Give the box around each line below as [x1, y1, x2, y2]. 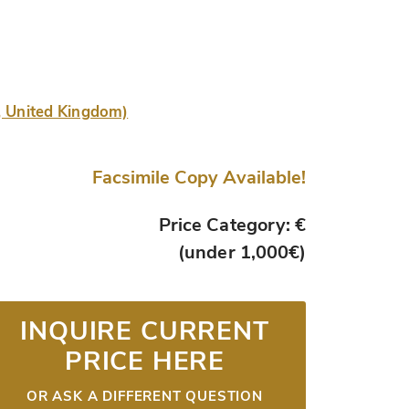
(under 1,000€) [178, 240, 306, 266]
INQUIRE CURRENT [20, 313, 269, 349]
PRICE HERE [64, 343, 225, 379]
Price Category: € [159, 213, 306, 238]
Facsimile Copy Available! [92, 164, 306, 190]
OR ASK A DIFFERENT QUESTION [26, 386, 263, 405]
